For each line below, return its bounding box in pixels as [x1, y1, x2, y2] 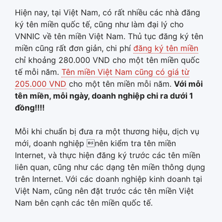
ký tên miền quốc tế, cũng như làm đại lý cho [15, 19, 184, 29]
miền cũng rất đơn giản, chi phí [15, 43, 133, 53]
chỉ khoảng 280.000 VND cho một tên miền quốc [15, 55, 200, 65]
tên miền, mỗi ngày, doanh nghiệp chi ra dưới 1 [15, 91, 193, 101]
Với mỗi [174, 79, 203, 89]
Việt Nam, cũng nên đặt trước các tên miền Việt [15, 186, 194, 196]
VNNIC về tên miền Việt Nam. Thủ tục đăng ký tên [15, 31, 203, 41]
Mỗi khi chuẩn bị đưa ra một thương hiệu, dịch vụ [15, 126, 199, 136]
